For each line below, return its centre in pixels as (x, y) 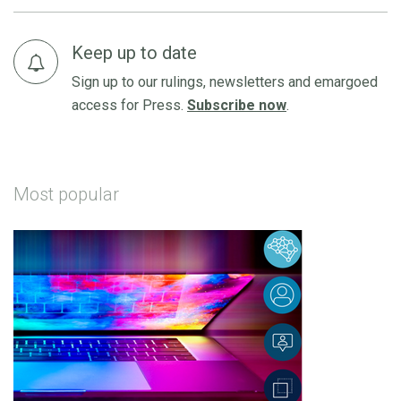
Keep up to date (134, 53)
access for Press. (129, 106)
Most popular (66, 195)
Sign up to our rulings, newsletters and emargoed (225, 82)
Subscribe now (237, 106)
